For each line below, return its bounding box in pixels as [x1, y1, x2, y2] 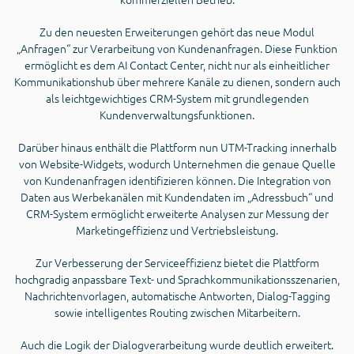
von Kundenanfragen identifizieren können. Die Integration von [23, 172, 331, 189]
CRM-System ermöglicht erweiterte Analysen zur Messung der [25, 205, 329, 222]
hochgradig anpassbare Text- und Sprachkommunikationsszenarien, [14, 271, 340, 288]
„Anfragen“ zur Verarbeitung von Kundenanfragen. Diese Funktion [17, 40, 337, 57]
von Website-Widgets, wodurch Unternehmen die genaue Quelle [18, 156, 336, 172]
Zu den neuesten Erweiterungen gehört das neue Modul [40, 24, 314, 40]
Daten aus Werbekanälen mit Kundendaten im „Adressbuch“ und [21, 189, 333, 205]
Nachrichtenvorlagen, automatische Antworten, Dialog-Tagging [24, 288, 330, 304]
